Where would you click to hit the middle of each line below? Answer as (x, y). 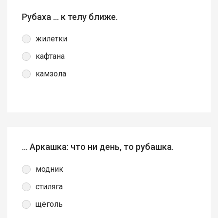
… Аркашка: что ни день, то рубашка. (98, 147)
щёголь (49, 204)
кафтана (50, 56)
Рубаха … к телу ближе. (70, 17)
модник (49, 169)
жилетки (51, 39)
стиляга (49, 186)
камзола (51, 74)
